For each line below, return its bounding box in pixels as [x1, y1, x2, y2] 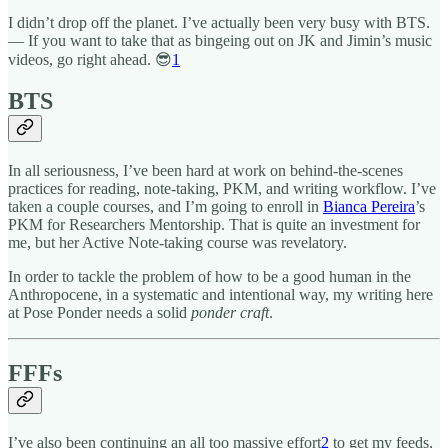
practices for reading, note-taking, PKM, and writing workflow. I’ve [8, 180, 436, 198]
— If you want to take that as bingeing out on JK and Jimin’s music [8, 31, 432, 49]
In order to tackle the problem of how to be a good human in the [8, 268, 411, 286]
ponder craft [191, 304, 269, 322]
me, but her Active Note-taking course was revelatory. [8, 234, 347, 252]
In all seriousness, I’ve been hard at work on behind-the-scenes [8, 162, 403, 180]
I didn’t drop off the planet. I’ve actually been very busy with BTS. [8, 13, 430, 31]
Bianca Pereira [323, 198, 415, 216]
